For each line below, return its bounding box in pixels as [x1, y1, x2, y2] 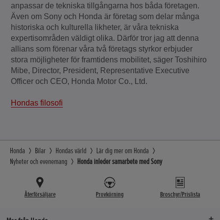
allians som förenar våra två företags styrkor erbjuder [11, 44, 193, 53]
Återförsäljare [24, 190, 55, 199]
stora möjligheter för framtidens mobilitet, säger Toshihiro [11, 55, 207, 64]
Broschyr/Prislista [160, 190, 200, 199]
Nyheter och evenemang [10, 157, 67, 167]
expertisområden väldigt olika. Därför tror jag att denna [11, 33, 199, 42]
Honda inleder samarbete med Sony [77, 157, 162, 167]
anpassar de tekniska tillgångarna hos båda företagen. [11, 1, 200, 10]
